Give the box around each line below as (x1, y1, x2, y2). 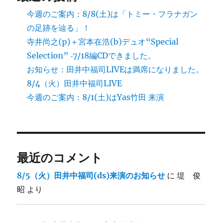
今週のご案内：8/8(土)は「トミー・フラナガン (27, 9, 198, 19)
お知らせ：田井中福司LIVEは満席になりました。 (27, 64, 204, 75)
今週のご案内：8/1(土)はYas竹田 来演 (27, 92, 165, 103)
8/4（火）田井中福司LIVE (27, 78, 122, 89)
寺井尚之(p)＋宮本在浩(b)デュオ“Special (27, 37, 179, 47)
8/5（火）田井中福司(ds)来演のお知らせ (17, 170, 166, 181)
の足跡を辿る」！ (27, 23, 91, 33)
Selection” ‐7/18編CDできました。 (27, 51, 156, 61)
